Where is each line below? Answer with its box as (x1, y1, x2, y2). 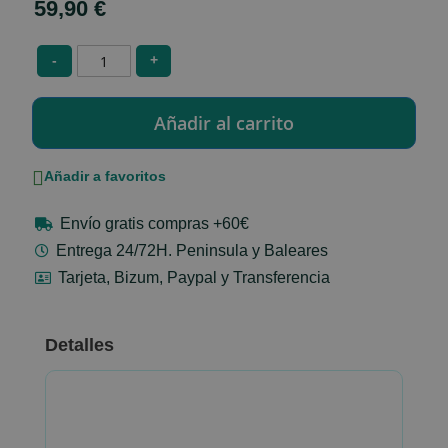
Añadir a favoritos (44, 168, 167, 184)
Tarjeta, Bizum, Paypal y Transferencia (58, 269, 331, 286)
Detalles (44, 335, 119, 355)
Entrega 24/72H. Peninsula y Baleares (56, 242, 329, 259)
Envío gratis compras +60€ (60, 215, 250, 232)
